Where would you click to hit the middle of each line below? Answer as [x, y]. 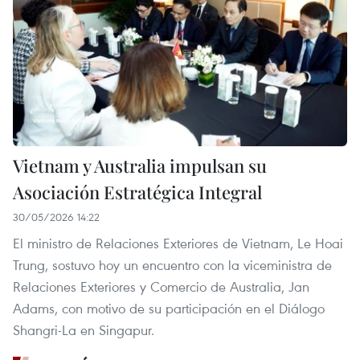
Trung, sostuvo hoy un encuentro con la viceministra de [172, 265]
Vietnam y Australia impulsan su [140, 166]
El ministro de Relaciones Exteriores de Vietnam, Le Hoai [178, 243]
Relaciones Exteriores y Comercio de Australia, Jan [161, 287]
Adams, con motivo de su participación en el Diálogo [169, 309]
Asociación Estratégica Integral [137, 192]
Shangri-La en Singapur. [84, 330]
